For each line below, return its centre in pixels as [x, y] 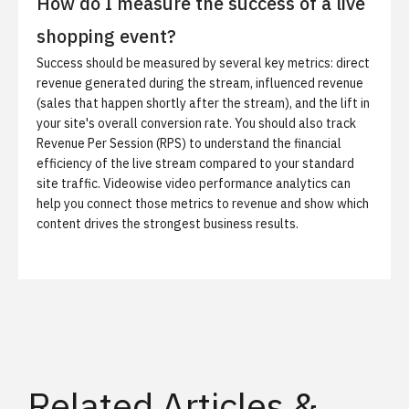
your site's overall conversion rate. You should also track [196, 123]
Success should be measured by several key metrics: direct [203, 63]
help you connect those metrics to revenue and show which [203, 204]
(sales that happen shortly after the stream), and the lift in [203, 103]
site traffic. [70, 184]
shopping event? [106, 36]
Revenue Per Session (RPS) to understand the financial [189, 143]
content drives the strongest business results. [168, 224]
